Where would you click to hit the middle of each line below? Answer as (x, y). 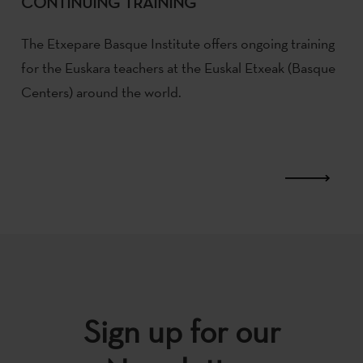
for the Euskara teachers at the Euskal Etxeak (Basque (178, 67)
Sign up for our (181, 331)
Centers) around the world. (101, 92)
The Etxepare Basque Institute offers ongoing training (178, 43)
